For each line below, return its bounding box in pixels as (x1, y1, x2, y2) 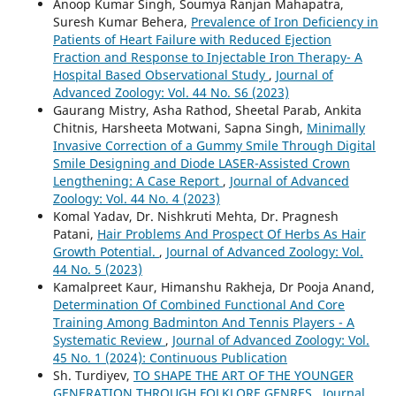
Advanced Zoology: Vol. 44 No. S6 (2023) (52, 84, 289, 102)
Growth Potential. (52, 243, 159, 261)
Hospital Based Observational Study (52, 66, 269, 84)
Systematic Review (52, 331, 165, 349)
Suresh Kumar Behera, (52, 13, 191, 31)
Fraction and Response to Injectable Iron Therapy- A (52, 49, 362, 66)
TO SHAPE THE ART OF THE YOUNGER (133, 367, 354, 385)
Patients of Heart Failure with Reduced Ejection (52, 31, 331, 49)
